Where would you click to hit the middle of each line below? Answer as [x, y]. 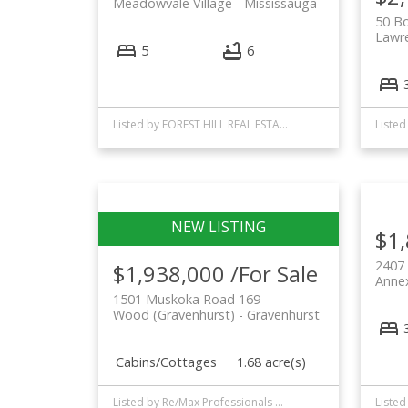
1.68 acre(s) [272, 362]
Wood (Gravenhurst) [173, 314]
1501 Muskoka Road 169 [186, 299]
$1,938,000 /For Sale [215, 273]
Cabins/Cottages [166, 362]
